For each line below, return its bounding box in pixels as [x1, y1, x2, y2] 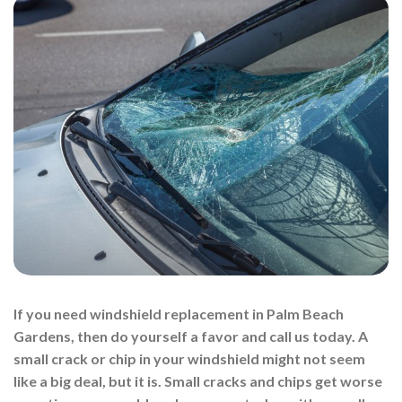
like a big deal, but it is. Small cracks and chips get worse [13, 371, 382, 389]
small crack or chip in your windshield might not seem [13, 349, 365, 367]
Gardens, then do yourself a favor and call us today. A [13, 327, 368, 345]
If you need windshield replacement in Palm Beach [13, 304, 344, 322]
